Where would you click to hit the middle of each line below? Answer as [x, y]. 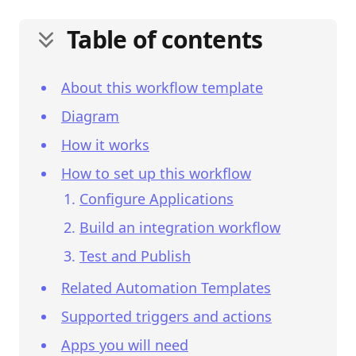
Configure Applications [157, 198]
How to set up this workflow [156, 173]
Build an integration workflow [180, 227]
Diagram [90, 116]
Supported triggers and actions [166, 316]
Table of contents [165, 39]
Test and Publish [135, 255]
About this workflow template [162, 87]
